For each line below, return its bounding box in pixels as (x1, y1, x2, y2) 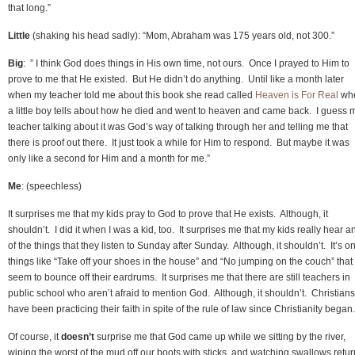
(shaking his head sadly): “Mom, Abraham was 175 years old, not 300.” (30, 29, 334, 41)
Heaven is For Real (255, 89, 338, 101)
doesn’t (61, 330, 97, 342)
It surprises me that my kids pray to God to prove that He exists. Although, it (8, 208, 328, 219)
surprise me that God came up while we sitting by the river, (97, 330, 345, 342)
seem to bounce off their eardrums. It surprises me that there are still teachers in (8, 271, 350, 283)
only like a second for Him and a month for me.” (8, 152, 210, 164)
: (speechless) (21, 180, 82, 192)
